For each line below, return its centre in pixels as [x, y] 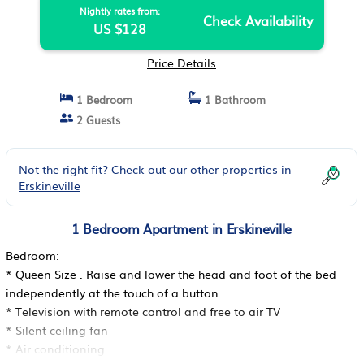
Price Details [182, 63]
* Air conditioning [55, 349]
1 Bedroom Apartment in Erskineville [182, 228]
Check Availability [258, 20]
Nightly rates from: [119, 11]
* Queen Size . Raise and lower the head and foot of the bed [171, 274]
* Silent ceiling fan [57, 330]
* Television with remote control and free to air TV [143, 311]
